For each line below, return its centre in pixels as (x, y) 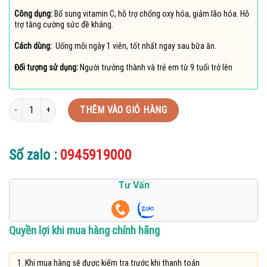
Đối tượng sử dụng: (47, 68)
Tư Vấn (133, 185)
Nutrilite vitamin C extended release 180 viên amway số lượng (113, 104)
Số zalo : (33, 155)
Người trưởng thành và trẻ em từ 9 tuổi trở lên (156, 68)
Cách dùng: (33, 46)
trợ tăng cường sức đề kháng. (64, 24)
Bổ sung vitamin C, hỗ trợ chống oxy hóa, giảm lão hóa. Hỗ (152, 13)
